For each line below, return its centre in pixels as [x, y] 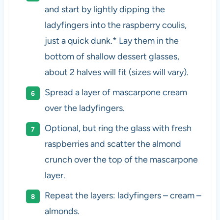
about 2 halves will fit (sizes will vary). [116, 72]
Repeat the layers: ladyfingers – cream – [123, 195]
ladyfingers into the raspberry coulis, [115, 25]
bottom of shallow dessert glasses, [112, 56]
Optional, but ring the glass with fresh [118, 128]
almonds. [62, 211]
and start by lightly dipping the [105, 9]
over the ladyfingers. [84, 108]
